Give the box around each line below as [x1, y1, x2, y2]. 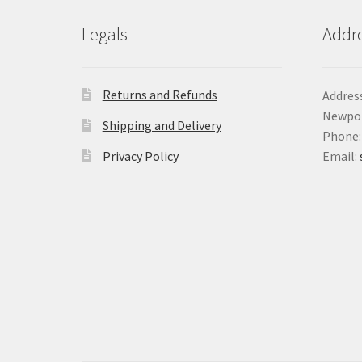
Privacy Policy [102, 148, 179, 165]
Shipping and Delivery [102, 117, 221, 134]
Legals [81, 23, 128, 45]
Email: [322, 148, 360, 165]
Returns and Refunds [102, 86, 217, 103]
